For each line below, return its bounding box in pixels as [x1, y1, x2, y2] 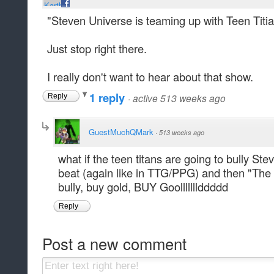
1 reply [89, 89, 128, 106]
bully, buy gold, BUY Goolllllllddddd [58, 179, 228, 195]
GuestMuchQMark [89, 126, 154, 138]
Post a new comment [42, 232, 187, 254]
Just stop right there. [47, 40, 147, 57]
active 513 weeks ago [133, 91, 226, 105]
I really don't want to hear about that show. [47, 68, 253, 85]
